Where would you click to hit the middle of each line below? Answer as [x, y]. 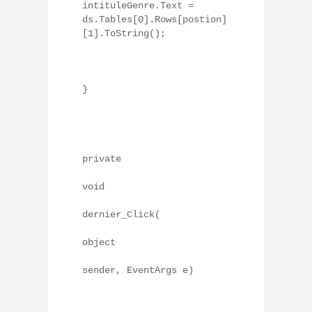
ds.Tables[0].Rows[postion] [155, 19]
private [102, 158]
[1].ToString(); [124, 33]
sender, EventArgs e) [138, 270]
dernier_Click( [121, 214]
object [99, 242]
